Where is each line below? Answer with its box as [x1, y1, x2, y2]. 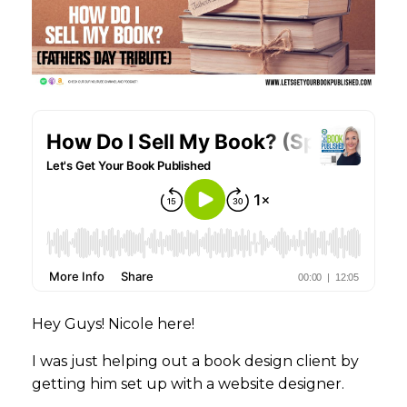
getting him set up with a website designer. [32, 374, 344, 392]
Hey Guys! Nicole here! [32, 314, 194, 333]
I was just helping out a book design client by [32, 352, 359, 370]
